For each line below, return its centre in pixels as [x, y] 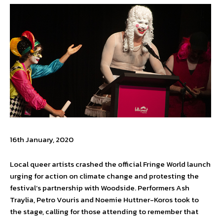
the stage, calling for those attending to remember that [104, 211]
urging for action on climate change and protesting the [104, 176]
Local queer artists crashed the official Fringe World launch [110, 164]
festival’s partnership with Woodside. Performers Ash [100, 187]
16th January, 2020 [42, 139]
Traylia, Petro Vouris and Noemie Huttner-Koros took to [104, 199]
